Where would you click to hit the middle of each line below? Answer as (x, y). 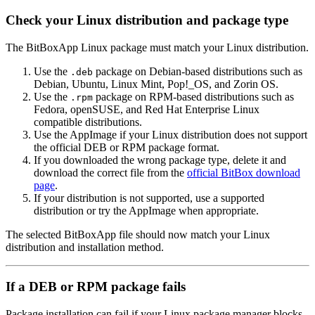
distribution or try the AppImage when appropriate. (146, 210)
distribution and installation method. (85, 247)
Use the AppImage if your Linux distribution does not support (171, 134)
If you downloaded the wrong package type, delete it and (160, 160)
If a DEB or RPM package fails (96, 287)
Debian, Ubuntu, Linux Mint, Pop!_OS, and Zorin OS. (156, 84)
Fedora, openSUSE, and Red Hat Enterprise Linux (147, 109)
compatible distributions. (88, 122)
